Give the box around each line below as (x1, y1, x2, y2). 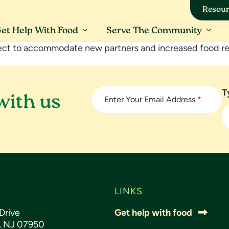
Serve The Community (106, 25, 202, 38)
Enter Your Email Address (104, 95, 197, 104)
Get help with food (114, 207, 192, 218)
